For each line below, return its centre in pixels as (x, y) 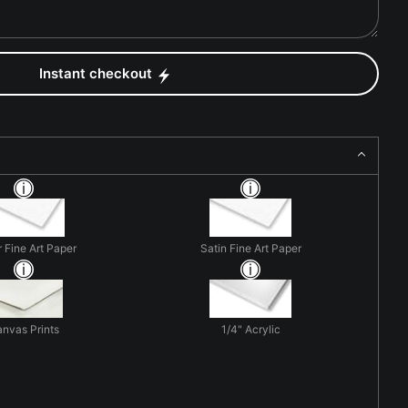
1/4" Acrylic (250, 329)
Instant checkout (95, 74)
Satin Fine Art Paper (250, 248)
